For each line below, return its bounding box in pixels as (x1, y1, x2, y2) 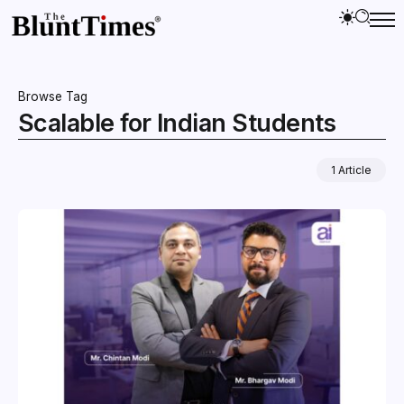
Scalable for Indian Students (18, 107, 336, 138)
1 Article (331, 162, 372, 177)
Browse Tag (18, 88, 87, 104)
